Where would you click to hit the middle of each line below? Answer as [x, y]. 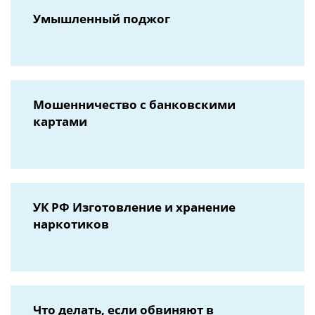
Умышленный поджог [102, 19]
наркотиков [71, 224]
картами [60, 121]
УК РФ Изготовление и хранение [134, 207]
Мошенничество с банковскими [134, 104]
